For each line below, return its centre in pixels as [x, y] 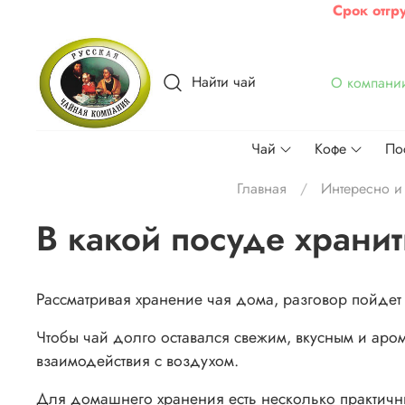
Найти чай [221, 81]
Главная [262, 189]
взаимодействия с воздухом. [137, 361]
